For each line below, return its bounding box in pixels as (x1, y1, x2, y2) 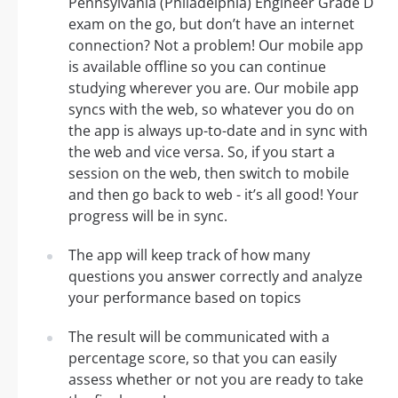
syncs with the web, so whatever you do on (68, 99, 354, 120)
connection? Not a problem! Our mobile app (68, 36, 363, 56)
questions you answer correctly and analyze (68, 267, 362, 287)
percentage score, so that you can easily (68, 348, 337, 369)
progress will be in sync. (68, 206, 227, 227)
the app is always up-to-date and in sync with (68, 121, 368, 141)
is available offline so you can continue (68, 57, 326, 77)
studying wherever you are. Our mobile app (68, 78, 359, 99)
